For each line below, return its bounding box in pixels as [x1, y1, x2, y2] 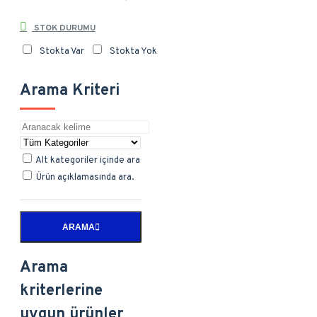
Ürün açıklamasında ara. [34, 172, 134, 184]
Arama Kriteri [20, 81, 120, 101]
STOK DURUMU [32, 23, 96, 34]
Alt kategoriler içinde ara [34, 155, 140, 167]
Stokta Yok [110, 46, 157, 57]
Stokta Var [40, 46, 84, 57]
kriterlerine [20, 281, 103, 301]
